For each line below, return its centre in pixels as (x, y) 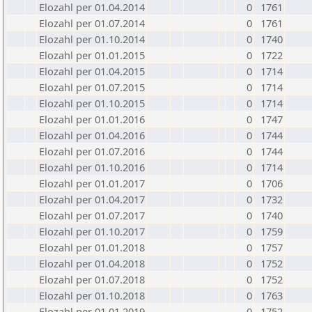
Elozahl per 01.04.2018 (92, 263)
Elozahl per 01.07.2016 (92, 151)
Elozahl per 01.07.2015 (92, 87)
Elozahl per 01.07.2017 (92, 215)
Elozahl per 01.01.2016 (92, 119)
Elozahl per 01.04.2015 (92, 71)
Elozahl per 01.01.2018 (92, 247)
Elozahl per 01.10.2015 (92, 103)
